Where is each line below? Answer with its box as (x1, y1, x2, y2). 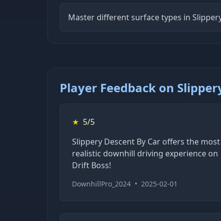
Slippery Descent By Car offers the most (72, 136, 220, 147)
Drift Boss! (72, 159, 111, 171)
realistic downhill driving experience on (72, 147, 218, 159)
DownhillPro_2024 (72, 179, 131, 188)
